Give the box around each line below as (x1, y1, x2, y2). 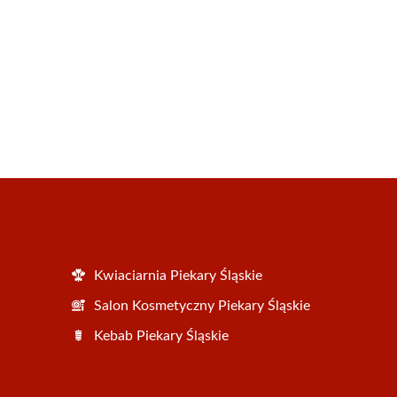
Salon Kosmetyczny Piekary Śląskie (94, 298, 310, 313)
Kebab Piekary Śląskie (94, 328, 229, 343)
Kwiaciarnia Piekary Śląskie (94, 268, 262, 283)
